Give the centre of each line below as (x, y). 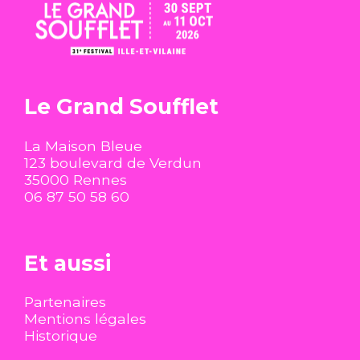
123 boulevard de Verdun (113, 162)
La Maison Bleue (84, 145)
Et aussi (68, 263)
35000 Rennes (76, 179)
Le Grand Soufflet (122, 106)
